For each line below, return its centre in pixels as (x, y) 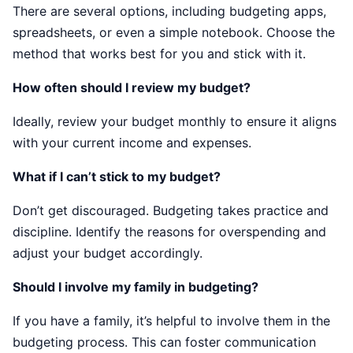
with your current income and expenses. (132, 142)
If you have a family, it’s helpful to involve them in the (171, 320)
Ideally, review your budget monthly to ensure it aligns (175, 121)
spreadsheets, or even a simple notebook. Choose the (174, 32)
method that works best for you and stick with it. (159, 53)
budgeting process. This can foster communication (164, 342)
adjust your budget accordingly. (108, 253)
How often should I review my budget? (132, 87)
